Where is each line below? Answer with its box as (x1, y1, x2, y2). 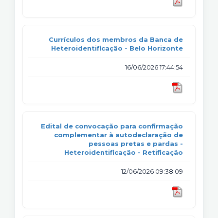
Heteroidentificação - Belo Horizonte (51, 44, 183, 52)
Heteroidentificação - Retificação (64, 148, 183, 156)
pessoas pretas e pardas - (89, 139, 183, 147)
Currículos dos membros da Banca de (49, 35, 183, 43)
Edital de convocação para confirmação (41, 122, 183, 130)
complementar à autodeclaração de (54, 130, 183, 139)
